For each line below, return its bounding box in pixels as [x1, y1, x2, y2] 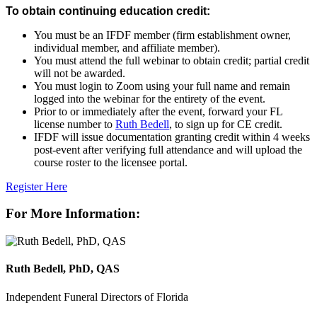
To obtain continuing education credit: [6, 4, 210, 17]
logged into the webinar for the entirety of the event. [34, 92, 265, 105]
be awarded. [68, 67, 125, 79]
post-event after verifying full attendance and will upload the [34, 143, 302, 156]
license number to [34, 117, 115, 130]
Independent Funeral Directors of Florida [6, 290, 188, 303]
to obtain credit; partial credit [179, 54, 309, 67]
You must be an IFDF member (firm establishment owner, [34, 28, 291, 41]
